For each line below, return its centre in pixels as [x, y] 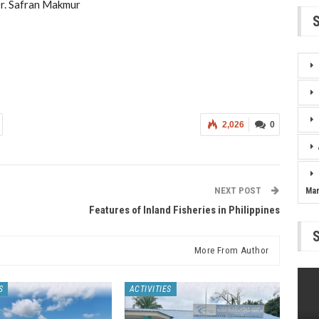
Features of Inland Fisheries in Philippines [185, 210]
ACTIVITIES [150, 289]
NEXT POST [239, 190]
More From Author [231, 250]
